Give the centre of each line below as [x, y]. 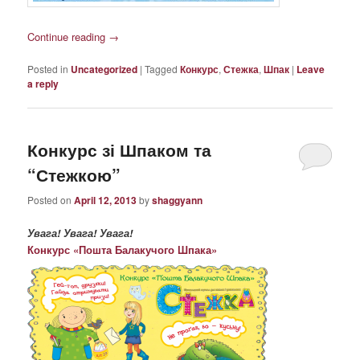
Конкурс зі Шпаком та [120, 150]
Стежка [241, 69]
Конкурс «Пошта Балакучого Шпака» [123, 249]
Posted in [48, 68]
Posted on [51, 199]
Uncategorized [104, 69]
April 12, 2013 [106, 200]
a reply [43, 83]
